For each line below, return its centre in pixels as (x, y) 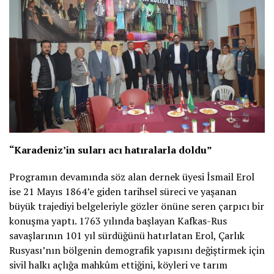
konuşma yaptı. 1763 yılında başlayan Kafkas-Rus (118, 221)
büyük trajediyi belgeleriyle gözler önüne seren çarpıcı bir (137, 206)
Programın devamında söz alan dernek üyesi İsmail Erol (132, 177)
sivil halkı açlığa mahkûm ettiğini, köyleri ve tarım (118, 265)
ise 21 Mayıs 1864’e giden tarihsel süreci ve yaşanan (123, 192)
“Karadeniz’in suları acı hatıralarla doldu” (111, 150)
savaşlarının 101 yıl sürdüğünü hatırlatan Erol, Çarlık (127, 236)
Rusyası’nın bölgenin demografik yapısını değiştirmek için (137, 250)
